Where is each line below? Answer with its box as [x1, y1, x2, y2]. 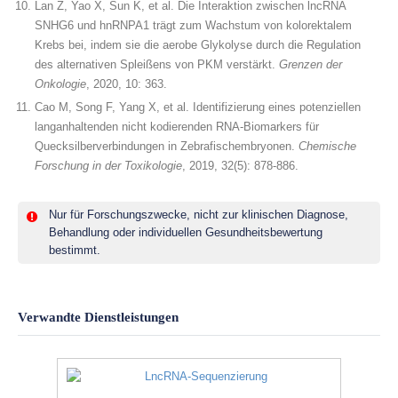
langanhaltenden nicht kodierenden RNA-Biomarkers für [35, 120, 319, 133]
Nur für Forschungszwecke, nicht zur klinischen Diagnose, [49, 208, 348, 221]
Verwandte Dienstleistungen [18, 310, 179, 324]
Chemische [298, 139, 356, 153]
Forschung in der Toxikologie [35, 159, 182, 172]
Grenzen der [279, 58, 342, 71]
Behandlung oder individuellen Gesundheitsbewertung [49, 226, 322, 239]
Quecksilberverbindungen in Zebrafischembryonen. [35, 139, 298, 153]
